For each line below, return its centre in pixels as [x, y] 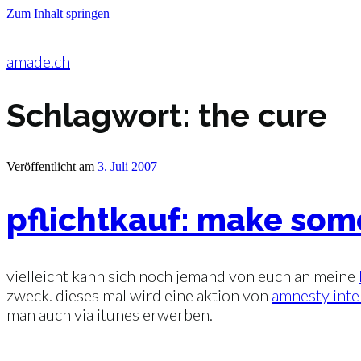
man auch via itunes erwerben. [110, 314]
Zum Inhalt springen [58, 13]
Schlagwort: [102, 114]
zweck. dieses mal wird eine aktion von [139, 295]
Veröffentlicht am [50, 166]
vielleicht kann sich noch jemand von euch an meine [183, 275]
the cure [263, 114]
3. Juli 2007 [127, 166]
